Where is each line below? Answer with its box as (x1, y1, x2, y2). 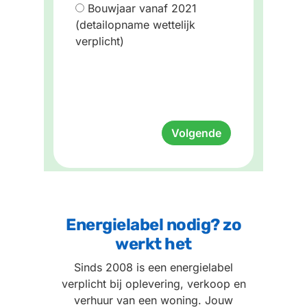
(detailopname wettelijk (75, 17, 195, 32)
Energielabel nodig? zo (66, 214, 241, 234)
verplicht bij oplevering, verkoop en (61, 276, 246, 291)
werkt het (115, 234, 192, 254)
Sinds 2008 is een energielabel (74, 260, 233, 274)
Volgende (171, 125, 222, 140)
